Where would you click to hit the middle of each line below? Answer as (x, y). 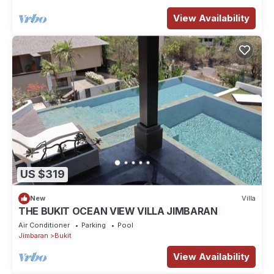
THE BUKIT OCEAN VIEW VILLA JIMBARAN (118, 211)
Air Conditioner (44, 225)
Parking (94, 225)
